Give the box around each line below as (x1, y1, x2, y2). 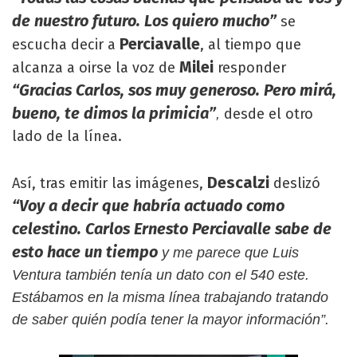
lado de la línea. (12, 127, 122, 145)
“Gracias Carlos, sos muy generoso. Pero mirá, (12, 80, 336, 100)
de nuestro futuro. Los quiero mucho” (12, 10, 277, 30)
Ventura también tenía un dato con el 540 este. (12, 266, 309, 283)
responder (218, 58, 286, 76)
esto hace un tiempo (12, 241, 162, 261)
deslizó (269, 174, 320, 192)
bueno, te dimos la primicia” (12, 103, 216, 123)
